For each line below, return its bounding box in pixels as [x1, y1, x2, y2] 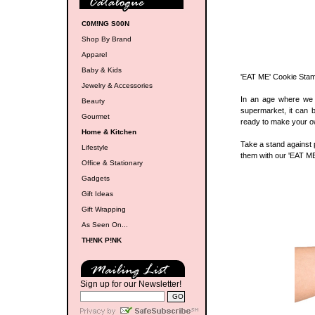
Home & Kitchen [81, 128, 136, 136]
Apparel [81, 51, 107, 58]
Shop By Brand [81, 35, 131, 43]
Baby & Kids [81, 66, 122, 74]
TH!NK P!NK [81, 236, 122, 244]
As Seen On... [81, 221, 128, 229]
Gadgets [81, 174, 110, 182]
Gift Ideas [81, 190, 113, 198]
